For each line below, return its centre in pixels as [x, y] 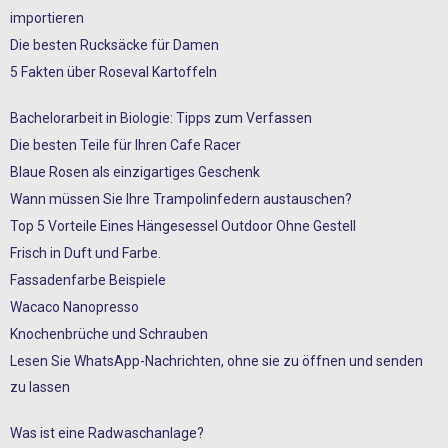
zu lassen [40, 386]
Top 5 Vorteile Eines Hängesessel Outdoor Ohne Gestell [183, 225]
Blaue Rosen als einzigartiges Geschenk [135, 171]
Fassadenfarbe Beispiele [88, 279]
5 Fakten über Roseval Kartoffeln [113, 71]
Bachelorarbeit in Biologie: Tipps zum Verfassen [161, 117]
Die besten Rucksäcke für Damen [114, 44]
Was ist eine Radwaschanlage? [107, 432]
